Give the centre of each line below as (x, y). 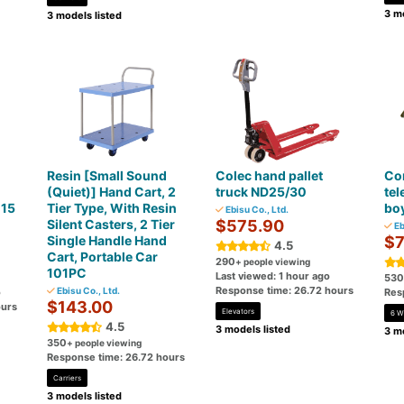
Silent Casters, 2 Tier (111, 224)
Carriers (68, 378)
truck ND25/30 (261, 192)
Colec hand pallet (269, 175)
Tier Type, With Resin (112, 208)
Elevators (238, 311)
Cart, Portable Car (103, 257)
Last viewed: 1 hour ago (272, 276)
